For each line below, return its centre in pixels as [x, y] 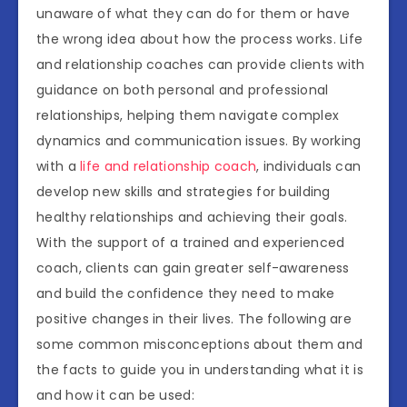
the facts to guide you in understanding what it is [200, 370]
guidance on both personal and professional [183, 90]
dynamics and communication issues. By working [199, 141]
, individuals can [309, 167]
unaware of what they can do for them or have [194, 14]
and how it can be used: [115, 396]
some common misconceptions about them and [200, 345]
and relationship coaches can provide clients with [201, 65]
